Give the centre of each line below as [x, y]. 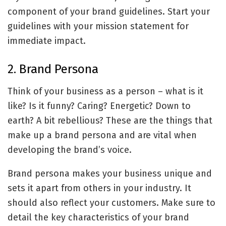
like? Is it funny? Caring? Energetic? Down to [99, 106]
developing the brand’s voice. [70, 150]
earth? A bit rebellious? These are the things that [110, 120]
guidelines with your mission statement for [98, 26]
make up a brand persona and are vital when [102, 135]
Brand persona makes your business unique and [110, 173]
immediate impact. [48, 41]
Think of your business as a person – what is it [105, 91]
